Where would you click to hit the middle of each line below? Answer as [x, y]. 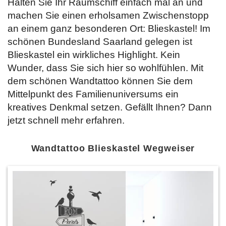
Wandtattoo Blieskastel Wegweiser [113, 148]
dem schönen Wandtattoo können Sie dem [100, 81]
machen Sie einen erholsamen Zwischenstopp [108, 15]
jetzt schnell [34, 120]
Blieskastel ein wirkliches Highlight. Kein [94, 55]
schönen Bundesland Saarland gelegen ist [100, 42]
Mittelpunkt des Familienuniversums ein [93, 94]
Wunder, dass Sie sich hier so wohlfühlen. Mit [105, 68]
